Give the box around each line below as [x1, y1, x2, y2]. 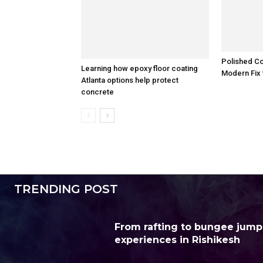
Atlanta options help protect [81, 78, 178, 87]
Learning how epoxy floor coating [81, 66, 198, 76]
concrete [81, 90, 114, 99]
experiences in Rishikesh [114, 237, 240, 248]
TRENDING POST [14, 184, 118, 199]
